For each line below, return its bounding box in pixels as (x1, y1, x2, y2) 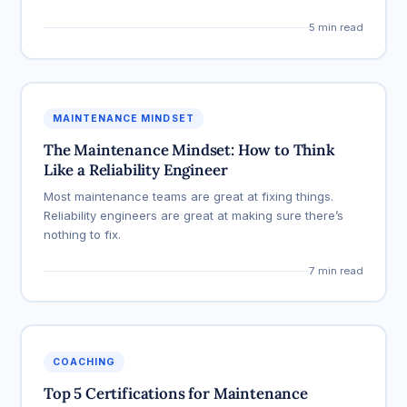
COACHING (52, 355, 116, 368)
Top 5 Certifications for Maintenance (43, 382, 308, 403)
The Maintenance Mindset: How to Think (43, 140, 335, 161)
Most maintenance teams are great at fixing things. (43, 189, 333, 204)
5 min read (309, 21, 364, 35)
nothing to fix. (43, 227, 121, 243)
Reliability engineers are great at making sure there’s (43, 208, 343, 223)
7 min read (309, 263, 364, 277)
